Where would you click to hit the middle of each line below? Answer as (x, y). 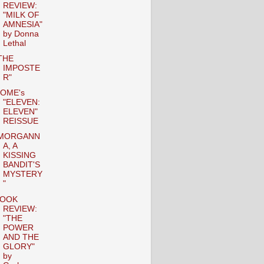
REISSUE (20, 121)
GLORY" (19, 246)
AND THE (21, 237)
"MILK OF (21, 15)
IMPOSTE (21, 68)
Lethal (14, 43)
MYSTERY (22, 174)
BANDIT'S (21, 165)
